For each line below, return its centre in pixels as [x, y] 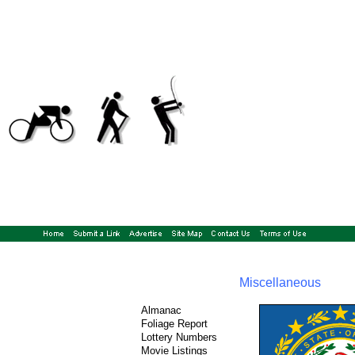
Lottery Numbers [179, 337]
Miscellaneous [280, 282]
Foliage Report [174, 324]
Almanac [161, 310]
